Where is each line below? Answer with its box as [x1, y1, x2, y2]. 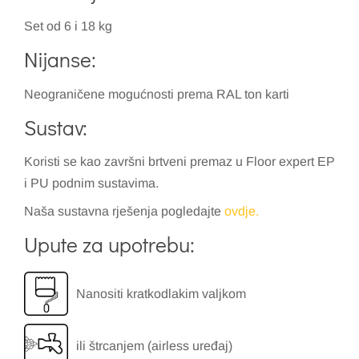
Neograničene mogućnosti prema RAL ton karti [24, 87, 289, 101]
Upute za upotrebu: [24, 230, 195, 258]
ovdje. [224, 204, 259, 218]
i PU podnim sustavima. [24, 175, 159, 190]
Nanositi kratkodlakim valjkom [76, 287, 246, 301]
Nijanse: [24, 46, 96, 74]
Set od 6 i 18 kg [24, 19, 112, 34]
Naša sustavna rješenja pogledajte [24, 204, 224, 218]
